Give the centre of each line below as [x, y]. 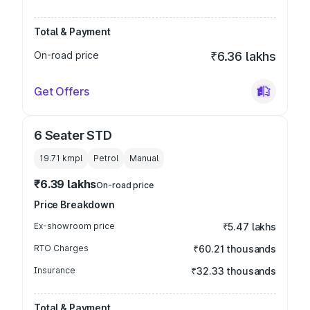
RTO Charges [61, 248]
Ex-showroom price [74, 226]
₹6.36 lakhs [243, 56]
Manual [144, 158]
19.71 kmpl [61, 158]
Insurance [55, 270]
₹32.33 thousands [234, 271]
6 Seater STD [73, 135]
